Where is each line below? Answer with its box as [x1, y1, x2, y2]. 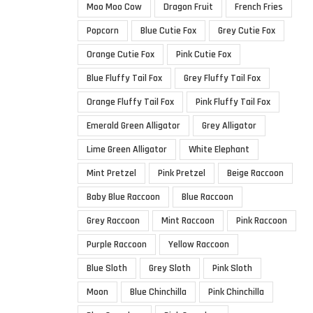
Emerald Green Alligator [87, 119, 180, 132]
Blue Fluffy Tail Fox [87, 71, 162, 85]
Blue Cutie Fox [140, 24, 196, 37]
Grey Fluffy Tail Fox [184, 71, 261, 85]
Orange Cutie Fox [87, 48, 154, 61]
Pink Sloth [212, 261, 252, 275]
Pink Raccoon [236, 214, 287, 227]
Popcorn [87, 24, 119, 37]
